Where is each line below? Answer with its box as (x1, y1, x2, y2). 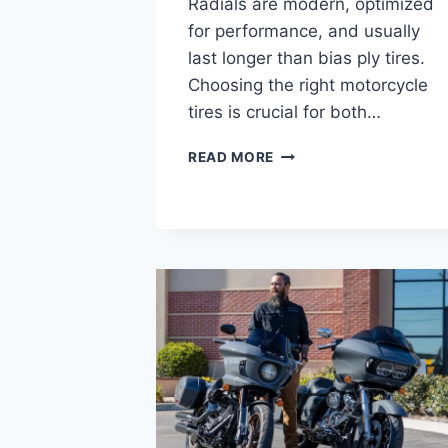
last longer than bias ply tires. (188, 47, 425, 68)
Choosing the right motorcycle (188, 74, 428, 95)
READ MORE (188, 148, 275, 165)
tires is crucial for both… (188, 101, 381, 122)
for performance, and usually (188, 20, 420, 41)
